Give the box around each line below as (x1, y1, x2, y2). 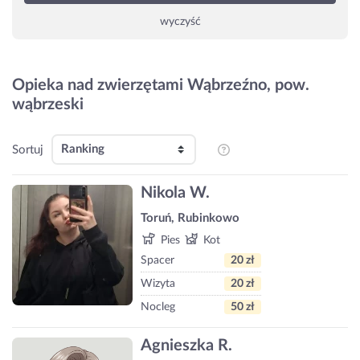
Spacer (141, 254, 174, 266)
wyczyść (159, 16, 201, 27)
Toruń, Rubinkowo (141, 211, 239, 224)
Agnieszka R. (141, 337, 232, 354)
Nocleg (141, 301, 175, 313)
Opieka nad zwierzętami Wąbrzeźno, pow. (12, 77, 309, 93)
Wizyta (141, 277, 175, 289)
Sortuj (12, 143, 43, 156)
